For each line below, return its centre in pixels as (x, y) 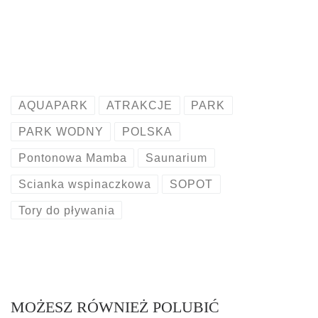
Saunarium (177, 158)
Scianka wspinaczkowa (84, 184)
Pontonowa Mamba (72, 158)
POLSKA (148, 131)
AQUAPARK (53, 105)
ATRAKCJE (140, 105)
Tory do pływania (66, 210)
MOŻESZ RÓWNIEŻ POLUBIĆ (115, 307)
